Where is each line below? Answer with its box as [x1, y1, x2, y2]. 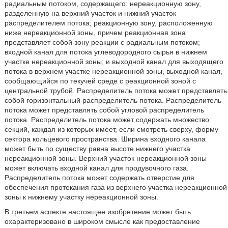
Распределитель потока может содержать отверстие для [4, 174, 194, 182]
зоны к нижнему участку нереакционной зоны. [4, 193, 158, 201]
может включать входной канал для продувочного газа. [4, 164, 189, 172]
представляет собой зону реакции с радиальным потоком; [4, 38, 200, 46]
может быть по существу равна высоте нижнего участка [4, 145, 190, 153]
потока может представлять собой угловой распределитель [4, 106, 204, 114]
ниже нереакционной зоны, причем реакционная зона [4, 28, 186, 37]
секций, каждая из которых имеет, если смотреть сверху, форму [4, 125, 218, 133]
